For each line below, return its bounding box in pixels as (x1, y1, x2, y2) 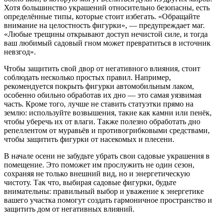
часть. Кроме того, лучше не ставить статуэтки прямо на (4, 100, 193, 109)
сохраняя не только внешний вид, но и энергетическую (4, 169, 190, 178)
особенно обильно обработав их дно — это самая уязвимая (4, 91, 201, 100)
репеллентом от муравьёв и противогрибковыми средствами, (4, 126, 210, 135)
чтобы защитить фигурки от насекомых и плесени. (4, 135, 174, 144)
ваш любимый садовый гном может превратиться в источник (4, 39, 211, 48)
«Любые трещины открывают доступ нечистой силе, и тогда (4, 30, 208, 39)
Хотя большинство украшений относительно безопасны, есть (4, 3, 210, 12)
